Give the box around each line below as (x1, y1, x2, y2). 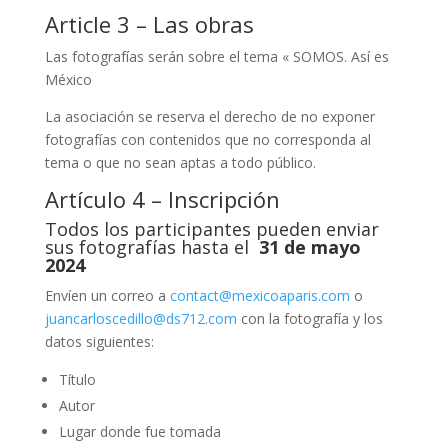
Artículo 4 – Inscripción (44, 183, 280, 214)
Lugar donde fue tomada (58, 421, 221, 441)
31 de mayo (253, 234, 361, 259)
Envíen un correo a (44, 285, 170, 305)
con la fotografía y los (236, 308, 383, 328)
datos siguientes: (44, 331, 154, 351)
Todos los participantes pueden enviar (44, 216, 379, 241)
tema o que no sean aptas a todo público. (44, 152, 316, 172)
